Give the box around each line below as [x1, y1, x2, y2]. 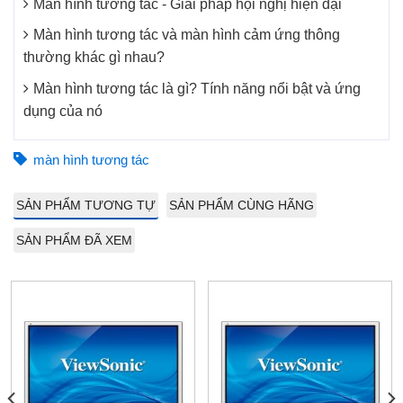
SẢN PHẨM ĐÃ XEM [16, 233, 132, 248]
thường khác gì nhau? [23, 49, 165, 66]
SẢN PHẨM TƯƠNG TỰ [16, 198, 156, 213]
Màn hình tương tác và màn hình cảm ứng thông [33, 27, 340, 43]
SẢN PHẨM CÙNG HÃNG [169, 198, 314, 213]
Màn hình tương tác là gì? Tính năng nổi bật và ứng [33, 80, 361, 96]
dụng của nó [23, 103, 103, 119]
